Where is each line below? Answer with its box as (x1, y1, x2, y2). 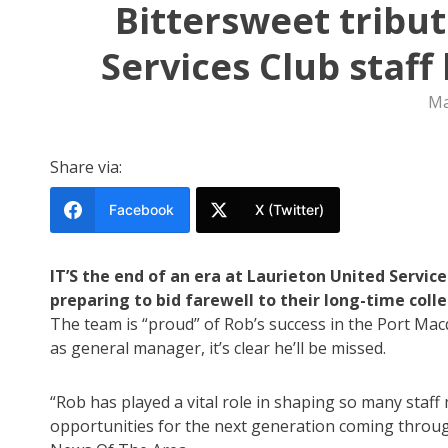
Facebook (109, 201, 174, 219)
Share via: (50, 156, 122, 179)
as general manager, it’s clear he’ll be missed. (50, 337, 386, 360)
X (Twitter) (255, 201, 324, 219)
